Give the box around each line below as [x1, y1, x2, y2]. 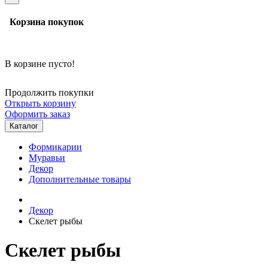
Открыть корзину [5, 98, 76, 108]
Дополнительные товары [29, 173, 131, 184]
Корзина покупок [5, 17, 84, 28]
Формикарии [29, 141, 82, 152]
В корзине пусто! [5, 58, 75, 69]
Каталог [10, 121, 38, 130]
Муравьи [29, 152, 65, 163]
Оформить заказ [5, 108, 70, 119]
